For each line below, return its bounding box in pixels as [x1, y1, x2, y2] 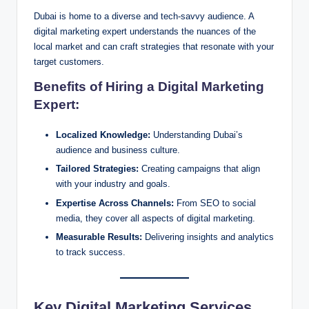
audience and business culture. [56, 145, 180, 156]
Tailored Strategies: [56, 163, 139, 175]
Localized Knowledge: [56, 130, 150, 141]
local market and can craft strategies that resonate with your [34, 41, 274, 52]
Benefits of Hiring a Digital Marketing [34, 79, 264, 94]
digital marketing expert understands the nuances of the [34, 26, 256, 37]
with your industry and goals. [56, 179, 170, 190]
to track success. [56, 246, 126, 257]
